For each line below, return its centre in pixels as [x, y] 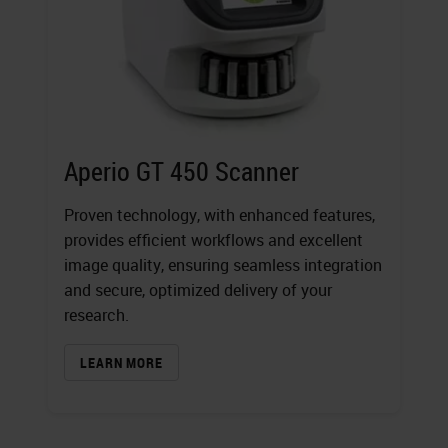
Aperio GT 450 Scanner [181, 171]
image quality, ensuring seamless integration [223, 264]
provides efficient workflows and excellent [213, 239]
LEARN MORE [121, 362]
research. [96, 314]
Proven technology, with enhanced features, [219, 214]
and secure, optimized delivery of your [198, 289]
